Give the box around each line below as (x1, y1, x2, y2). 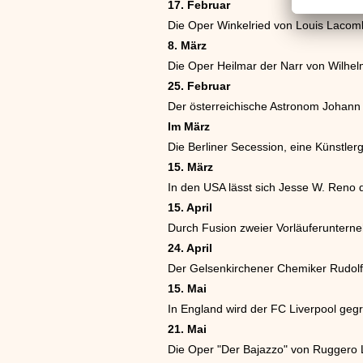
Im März (168, 119, 210, 133)
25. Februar (168, 79, 230, 92)
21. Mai (168, 322, 207, 335)
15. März (168, 160, 213, 173)
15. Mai (168, 281, 207, 295)
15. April (168, 200, 212, 214)
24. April (168, 241, 212, 254)
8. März (168, 38, 207, 52)
